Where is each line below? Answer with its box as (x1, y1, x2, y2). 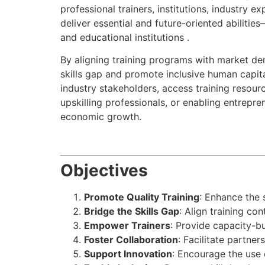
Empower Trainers (84, 219, 170, 231)
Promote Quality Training (84, 190, 199, 203)
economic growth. (60, 111, 141, 123)
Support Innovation (84, 247, 172, 260)
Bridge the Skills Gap (84, 205, 179, 217)
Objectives (60, 160, 148, 180)
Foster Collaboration (84, 233, 178, 245)
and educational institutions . (60, 31, 189, 43)
